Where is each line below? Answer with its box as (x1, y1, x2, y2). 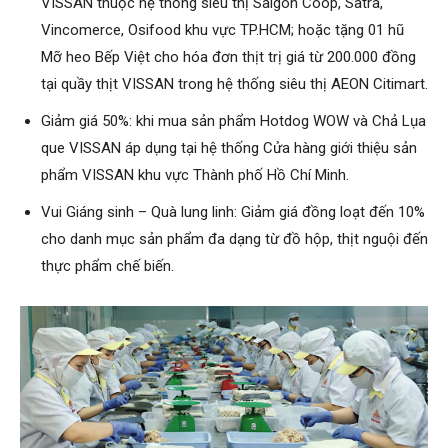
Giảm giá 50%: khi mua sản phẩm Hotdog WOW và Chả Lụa (41, 112, 426, 131)
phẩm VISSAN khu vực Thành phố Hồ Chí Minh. (41, 166, 349, 185)
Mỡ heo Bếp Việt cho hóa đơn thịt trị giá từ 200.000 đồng (41, 48, 416, 67)
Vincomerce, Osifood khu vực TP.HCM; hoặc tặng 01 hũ (41, 21, 404, 40)
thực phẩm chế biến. (41, 257, 174, 276)
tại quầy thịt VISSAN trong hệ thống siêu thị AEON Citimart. (41, 75, 428, 94)
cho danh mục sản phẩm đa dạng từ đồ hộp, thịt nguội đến (41, 230, 428, 249)
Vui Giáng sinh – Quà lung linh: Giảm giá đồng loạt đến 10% (41, 203, 425, 222)
